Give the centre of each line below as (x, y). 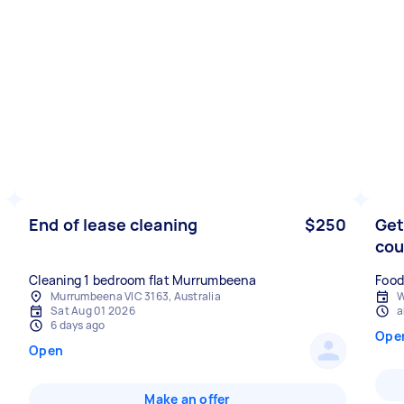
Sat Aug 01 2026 (93, 311)
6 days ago (78, 325)
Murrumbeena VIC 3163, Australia (136, 296)
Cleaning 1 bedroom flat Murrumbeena (142, 280)
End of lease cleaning (114, 225)
